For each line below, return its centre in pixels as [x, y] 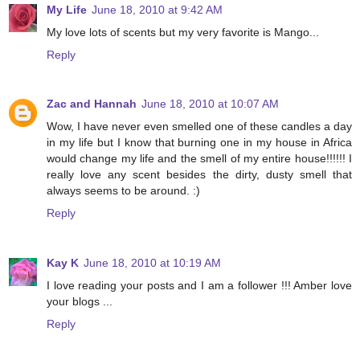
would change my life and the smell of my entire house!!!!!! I [199, 159]
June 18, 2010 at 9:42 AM [157, 9]
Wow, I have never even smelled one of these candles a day [199, 127]
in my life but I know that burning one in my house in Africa [199, 143]
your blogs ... [80, 302]
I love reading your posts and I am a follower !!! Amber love [199, 286]
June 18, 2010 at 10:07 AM [210, 104]
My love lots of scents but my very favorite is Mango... [183, 32]
